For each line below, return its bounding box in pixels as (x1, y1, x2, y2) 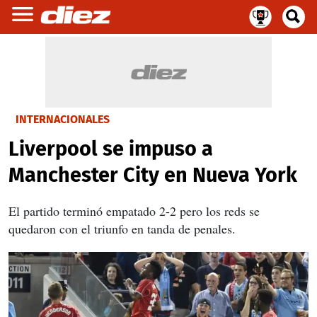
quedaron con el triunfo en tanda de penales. (8, 220, 236, 237)
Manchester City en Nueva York (8, 163, 297, 188)
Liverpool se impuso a (8, 137, 213, 161)
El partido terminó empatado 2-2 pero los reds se (8, 202, 260, 219)
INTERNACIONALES (16, 113, 110, 126)
